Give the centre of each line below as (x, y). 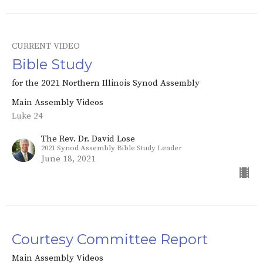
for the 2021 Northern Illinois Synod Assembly (106, 83)
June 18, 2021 (68, 159)
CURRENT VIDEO (46, 46)
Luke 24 (27, 116)
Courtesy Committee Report (110, 240)
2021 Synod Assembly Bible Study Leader (112, 148)
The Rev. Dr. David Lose (88, 139)
